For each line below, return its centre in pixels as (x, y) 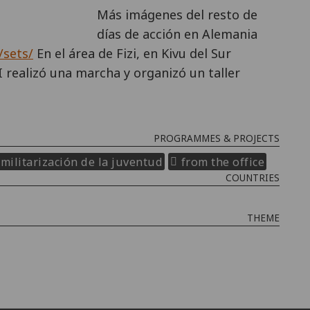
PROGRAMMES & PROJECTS (217, 138)
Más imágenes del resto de (177, 14)
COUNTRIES (253, 178)
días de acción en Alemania (177, 34)
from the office (222, 161)
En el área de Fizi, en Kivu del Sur (132, 53)
